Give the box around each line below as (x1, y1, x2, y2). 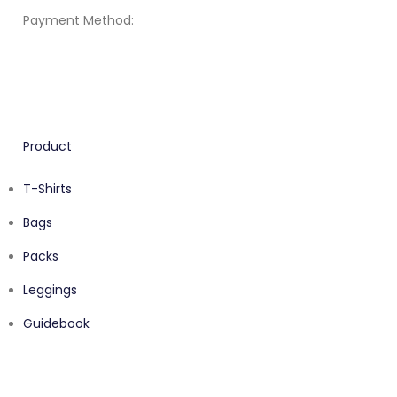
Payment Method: (23, 12, 134, 30)
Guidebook (23, 315, 90, 333)
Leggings (23, 281, 77, 300)
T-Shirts (23, 180, 72, 198)
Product (23, 137, 72, 156)
